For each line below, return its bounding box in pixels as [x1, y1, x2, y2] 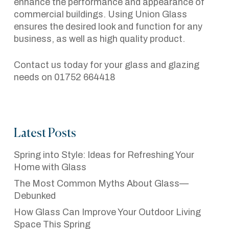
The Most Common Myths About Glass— [13, 178, 189, 189]
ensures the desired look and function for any [13, 21, 202, 32]
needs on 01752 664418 [13, 72, 116, 82]
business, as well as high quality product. [13, 34, 185, 44]
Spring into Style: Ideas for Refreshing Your [13, 150, 194, 160]
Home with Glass [13, 162, 86, 172]
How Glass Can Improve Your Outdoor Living [13, 207, 201, 217]
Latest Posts [13, 128, 76, 140]
